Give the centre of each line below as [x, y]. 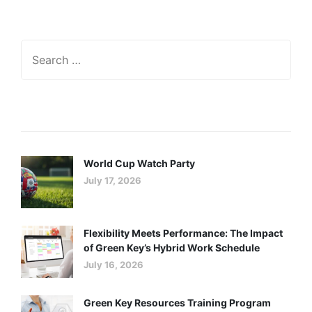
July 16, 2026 [114, 265]
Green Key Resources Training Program [177, 303]
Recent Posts [62, 110]
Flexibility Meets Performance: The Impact [183, 233]
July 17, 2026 [112, 180]
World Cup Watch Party [139, 163]
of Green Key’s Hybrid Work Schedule [172, 248]
